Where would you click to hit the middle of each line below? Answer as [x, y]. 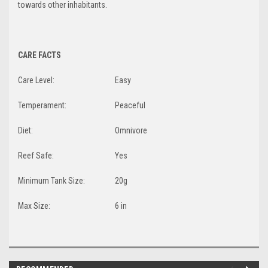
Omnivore [131, 130]
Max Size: [34, 205]
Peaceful [130, 105]
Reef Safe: [36, 155]
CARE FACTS [39, 55]
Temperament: [42, 105]
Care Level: [36, 80]
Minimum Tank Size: [51, 180]
